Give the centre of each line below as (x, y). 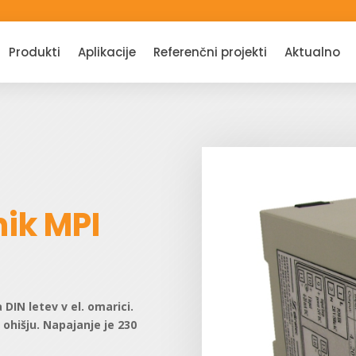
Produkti (34, 52)
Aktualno (312, 52)
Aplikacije (106, 52)
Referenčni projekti (210, 52)
